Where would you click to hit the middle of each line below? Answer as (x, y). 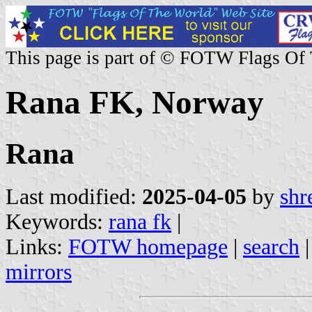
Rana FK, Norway (135, 103)
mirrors (39, 272)
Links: (37, 247)
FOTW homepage (148, 247)
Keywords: (57, 221)
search (271, 247)
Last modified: (74, 196)
